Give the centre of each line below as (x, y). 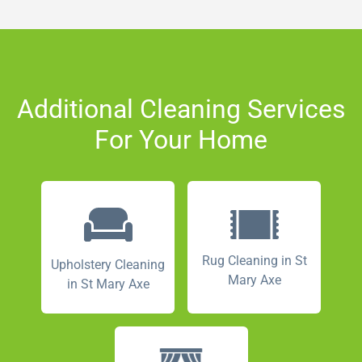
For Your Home (181, 140)
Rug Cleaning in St (254, 261)
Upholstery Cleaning (108, 265)
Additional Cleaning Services (181, 109)
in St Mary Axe (108, 284)
